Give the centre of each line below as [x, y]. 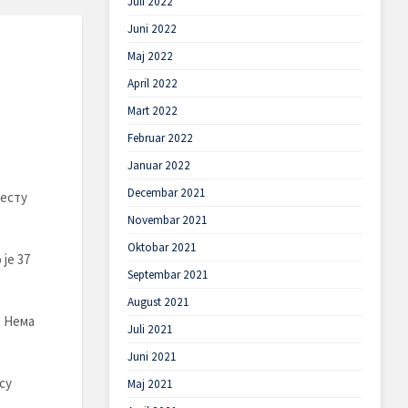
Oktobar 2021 [162, 247]
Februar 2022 [160, 138]
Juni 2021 [152, 357]
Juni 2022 [152, 29]
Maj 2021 [150, 384]
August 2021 [158, 302]
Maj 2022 [150, 56]
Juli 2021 [150, 329]
